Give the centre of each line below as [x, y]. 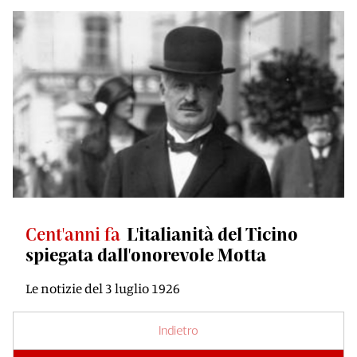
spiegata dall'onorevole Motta [146, 254]
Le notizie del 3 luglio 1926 [103, 288]
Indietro [178, 330]
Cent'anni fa [73, 233]
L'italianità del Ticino [212, 233]
